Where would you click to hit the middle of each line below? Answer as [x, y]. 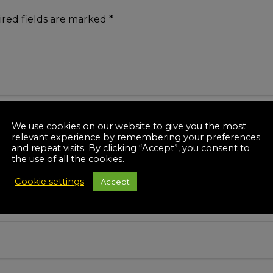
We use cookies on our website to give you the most [129, 126]
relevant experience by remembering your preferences [136, 137]
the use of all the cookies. [68, 159]
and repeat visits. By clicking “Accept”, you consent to [131, 148]
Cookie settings [49, 182]
